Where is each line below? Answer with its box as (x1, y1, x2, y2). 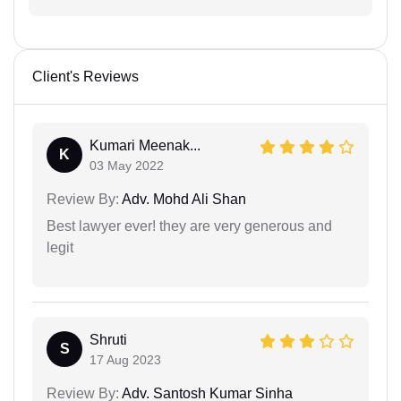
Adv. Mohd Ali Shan (119, 192, 246, 207)
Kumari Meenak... (90, 138, 200, 153)
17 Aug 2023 (90, 353, 161, 367)
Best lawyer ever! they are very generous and (47, 218, 332, 234)
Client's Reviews (32, 69, 139, 84)
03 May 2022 (90, 158, 164, 173)
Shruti (90, 332, 127, 347)
